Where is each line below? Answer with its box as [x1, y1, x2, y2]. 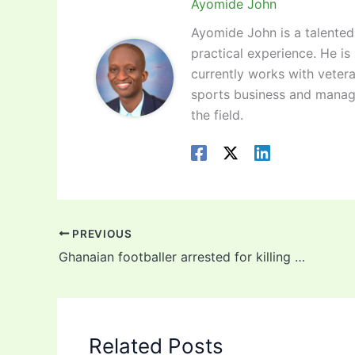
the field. [191, 107, 244, 124]
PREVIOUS [69, 227, 132, 240]
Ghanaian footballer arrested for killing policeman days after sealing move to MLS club [295, 248, 305, 265]
